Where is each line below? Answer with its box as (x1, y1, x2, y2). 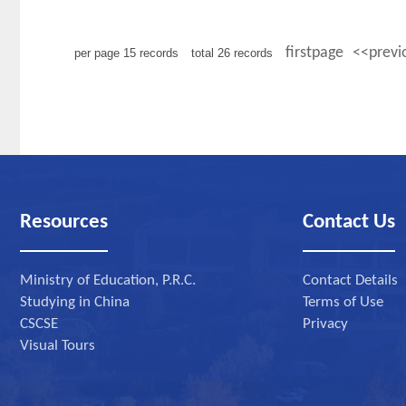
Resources (20, 212, 108, 233)
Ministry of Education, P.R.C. (20, 273, 196, 288)
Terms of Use (302, 295, 383, 310)
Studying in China (20, 295, 130, 310)
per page (74, 46, 123, 60)
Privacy (302, 316, 348, 332)
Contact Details (302, 273, 398, 288)
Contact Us (302, 212, 395, 233)
